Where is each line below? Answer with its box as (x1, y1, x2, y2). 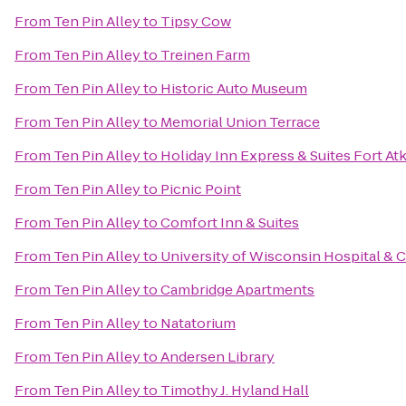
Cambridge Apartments (160, 280, 314, 299)
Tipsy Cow (160, 12, 231, 31)
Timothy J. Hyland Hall (160, 381, 309, 400)
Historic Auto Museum (160, 79, 307, 98)
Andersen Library (160, 347, 275, 366)
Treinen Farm (160, 45, 250, 64)
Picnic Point (160, 179, 241, 198)
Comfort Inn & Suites (160, 213, 299, 232)
